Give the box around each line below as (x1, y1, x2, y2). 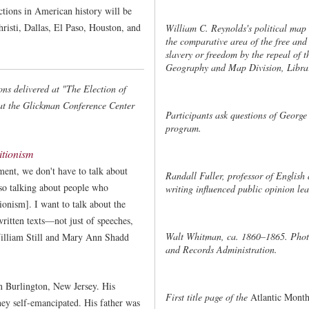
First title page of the (166, 290, 248, 303)
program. (166, 121, 201, 134)
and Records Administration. (166, 243, 277, 256)
